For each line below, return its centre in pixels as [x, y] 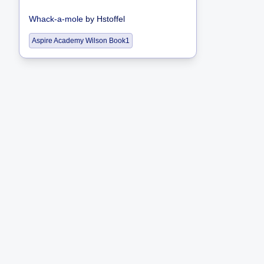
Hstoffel [111, 19]
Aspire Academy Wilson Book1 [81, 41]
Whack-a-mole [56, 19]
